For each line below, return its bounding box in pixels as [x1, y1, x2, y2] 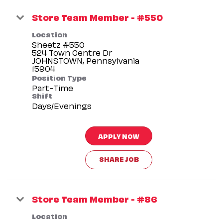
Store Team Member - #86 [32, 192, 157, 205]
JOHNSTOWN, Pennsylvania [32, 54, 139, 66]
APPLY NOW [98, 130, 139, 140]
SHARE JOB [99, 153, 139, 163]
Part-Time [32, 82, 73, 93]
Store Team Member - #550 [32, 10, 163, 23]
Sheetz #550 [32, 38, 85, 50]
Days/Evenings [32, 100, 92, 111]
